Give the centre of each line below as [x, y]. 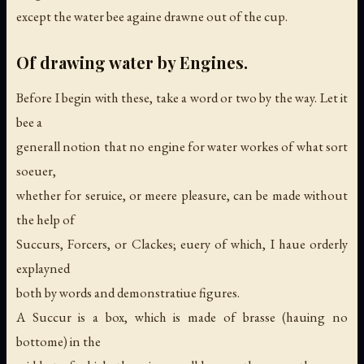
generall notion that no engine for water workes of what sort [182, 146]
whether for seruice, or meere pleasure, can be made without [182, 195]
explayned [43, 268]
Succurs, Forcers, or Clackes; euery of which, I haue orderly [182, 243]
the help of [45, 219]
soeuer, [36, 170]
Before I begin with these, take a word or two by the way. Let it [182, 97]
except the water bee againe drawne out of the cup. [152, 16]
